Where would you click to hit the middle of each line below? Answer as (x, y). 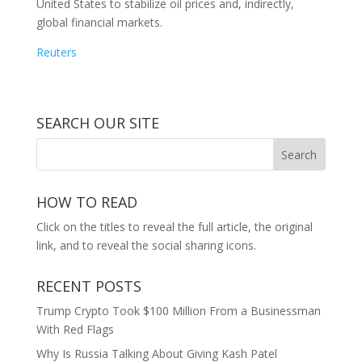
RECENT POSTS (88, 286)
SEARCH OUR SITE (97, 123)
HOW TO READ (86, 202)
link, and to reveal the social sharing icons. (146, 245)
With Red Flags (75, 329)
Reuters (56, 52)
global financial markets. (99, 22)
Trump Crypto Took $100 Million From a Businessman (178, 311)
